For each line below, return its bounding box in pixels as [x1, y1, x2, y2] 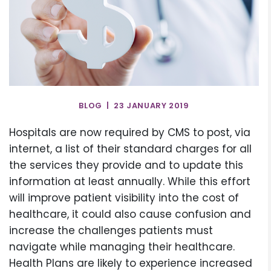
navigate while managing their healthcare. [9, 240, 235, 255]
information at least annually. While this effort [9, 174, 250, 189]
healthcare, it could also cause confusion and [9, 207, 251, 222]
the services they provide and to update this [9, 158, 243, 173]
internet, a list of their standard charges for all [9, 142, 252, 157]
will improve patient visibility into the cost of [9, 191, 239, 206]
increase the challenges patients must [9, 223, 213, 238]
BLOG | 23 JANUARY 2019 [79, 100, 189, 111]
